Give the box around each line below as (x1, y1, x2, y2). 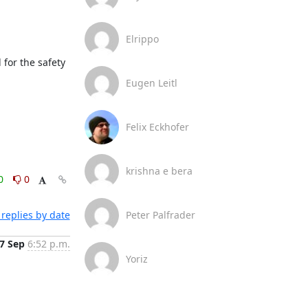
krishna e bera (125, 164, 192, 177)
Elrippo (125, 32, 159, 45)
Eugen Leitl (125, 76, 177, 89)
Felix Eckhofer (125, 120, 189, 133)
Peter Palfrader (125, 208, 195, 221)
